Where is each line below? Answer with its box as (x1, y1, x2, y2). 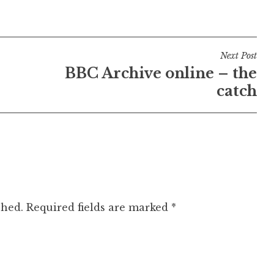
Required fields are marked (26, 201, 171, 214)
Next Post (220, 50, 257, 61)
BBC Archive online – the (64, 64, 257, 82)
